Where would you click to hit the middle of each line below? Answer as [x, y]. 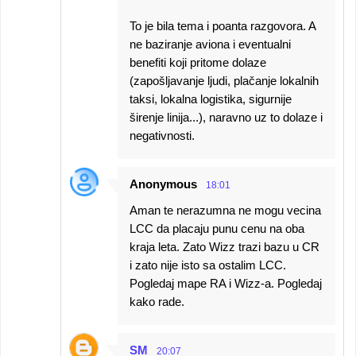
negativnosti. [162, 135]
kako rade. [157, 302]
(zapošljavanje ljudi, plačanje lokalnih [224, 81]
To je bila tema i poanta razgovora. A [222, 26]
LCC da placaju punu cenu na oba [217, 228]
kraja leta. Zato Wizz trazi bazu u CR [224, 247]
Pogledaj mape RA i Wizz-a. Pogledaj [226, 283]
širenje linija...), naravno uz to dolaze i [226, 117]
